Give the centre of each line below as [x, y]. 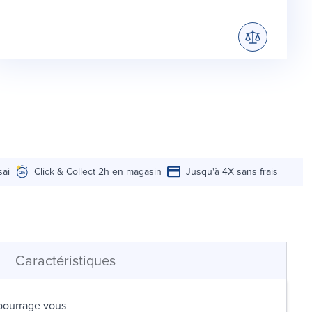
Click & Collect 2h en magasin [98, 171]
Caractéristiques [65, 260]
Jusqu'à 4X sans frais [232, 171]
